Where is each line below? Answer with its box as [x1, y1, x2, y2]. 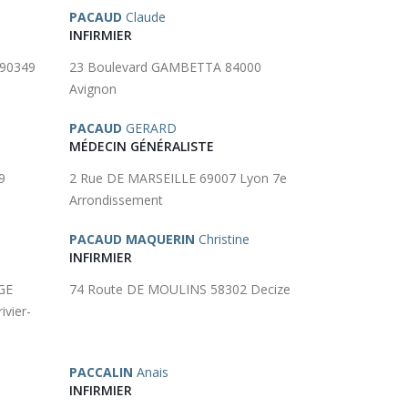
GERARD [122, 119, 177, 137]
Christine [195, 230, 250, 248]
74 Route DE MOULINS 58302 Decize [69, 280, 291, 298]
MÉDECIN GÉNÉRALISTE [69, 138, 214, 155]
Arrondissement [69, 191, 163, 209]
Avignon [69, 80, 117, 97]
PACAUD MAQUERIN [69, 230, 195, 248]
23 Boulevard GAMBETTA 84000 [69, 58, 261, 76]
